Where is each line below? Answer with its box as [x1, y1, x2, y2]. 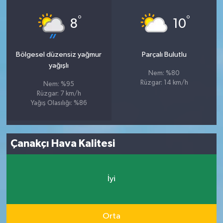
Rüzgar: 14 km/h [140, 79, 188, 86]
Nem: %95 [43, 81, 75, 88]
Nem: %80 [148, 70, 180, 77]
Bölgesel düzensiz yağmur [16, 50, 102, 58]
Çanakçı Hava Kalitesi [10, 138, 115, 149]
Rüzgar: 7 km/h [36, 90, 81, 97]
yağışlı [49, 61, 69, 69]
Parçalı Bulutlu [141, 50, 187, 58]
